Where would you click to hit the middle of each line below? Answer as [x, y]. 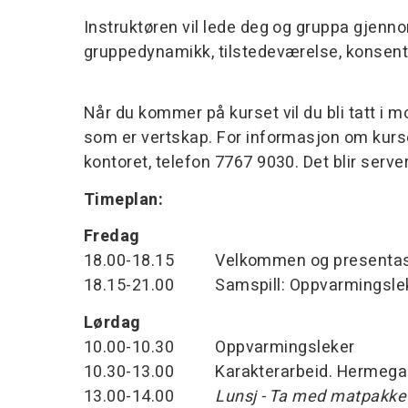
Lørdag [112, 322]
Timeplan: [126, 199]
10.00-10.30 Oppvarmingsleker [219, 347]
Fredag [112, 236]
